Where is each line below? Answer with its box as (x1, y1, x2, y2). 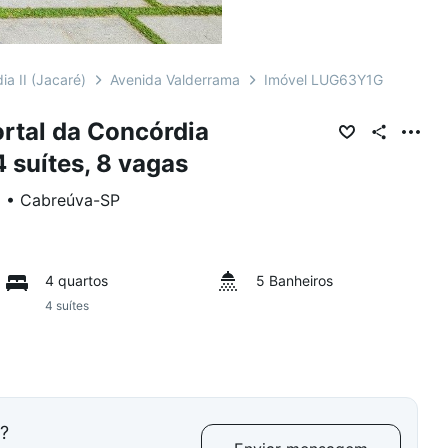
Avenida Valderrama (110, 71, 240, 88)
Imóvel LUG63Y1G (264, 71, 383, 88)
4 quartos (45, 272, 109, 289)
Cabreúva (20, 190, 93, 210)
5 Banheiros (255, 272, 333, 289)
